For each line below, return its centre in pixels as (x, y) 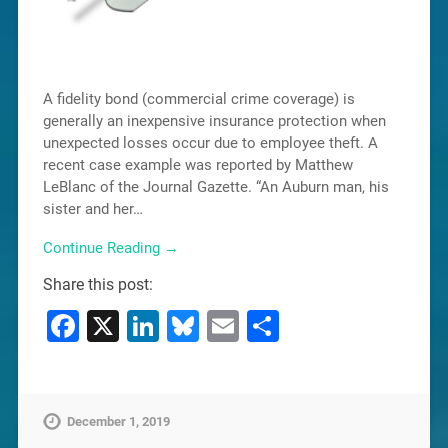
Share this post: (97, 285)
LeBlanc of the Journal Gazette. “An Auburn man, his (215, 187)
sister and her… (92, 209)
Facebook (147, 326)
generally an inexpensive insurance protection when (214, 121)
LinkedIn (219, 326)
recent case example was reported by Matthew (197, 165)
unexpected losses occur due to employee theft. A (210, 143)
